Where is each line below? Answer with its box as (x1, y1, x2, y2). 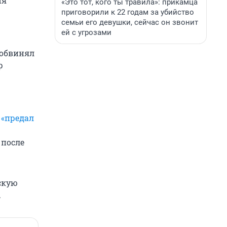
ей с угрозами (61, 28, 111, 37)
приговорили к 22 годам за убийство (61, 8, 194, 17)
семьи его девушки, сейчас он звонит (61, 18, 198, 27)
